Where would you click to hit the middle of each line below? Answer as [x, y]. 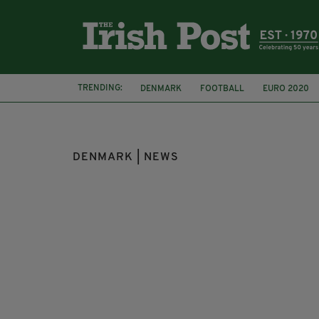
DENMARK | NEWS [126, 157]
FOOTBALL [222, 89]
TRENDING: [100, 88]
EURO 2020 [286, 89]
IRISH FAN [160, 101]
